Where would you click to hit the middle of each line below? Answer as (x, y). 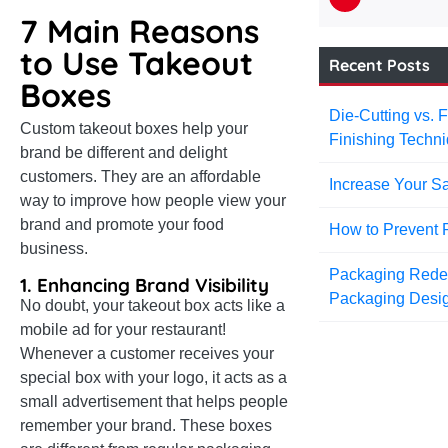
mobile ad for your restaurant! (123, 330)
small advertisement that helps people (154, 402)
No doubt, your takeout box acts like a (152, 306)
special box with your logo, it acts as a (153, 378)
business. (54, 249)
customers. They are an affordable (140, 177)
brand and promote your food (122, 225)
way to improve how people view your (153, 201)
